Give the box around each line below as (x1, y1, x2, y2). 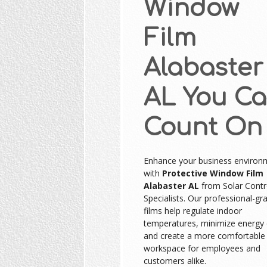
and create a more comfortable (143, 229, 265, 241)
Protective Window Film (162, 167, 263, 179)
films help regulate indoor (143, 204, 242, 216)
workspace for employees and (143, 242, 260, 254)
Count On (143, 114, 262, 141)
